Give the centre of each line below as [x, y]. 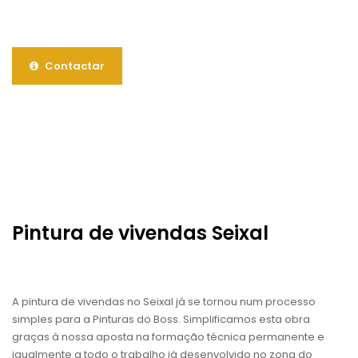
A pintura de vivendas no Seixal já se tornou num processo [164, 301]
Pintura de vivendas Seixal [140, 233]
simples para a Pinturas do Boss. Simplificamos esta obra [161, 319]
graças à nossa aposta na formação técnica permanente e [168, 336]
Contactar [74, 66]
